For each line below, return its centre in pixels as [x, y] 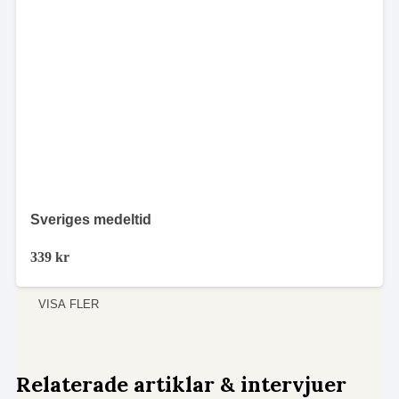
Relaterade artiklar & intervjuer [181, 383]
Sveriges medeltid [91, 219]
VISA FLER [69, 305]
